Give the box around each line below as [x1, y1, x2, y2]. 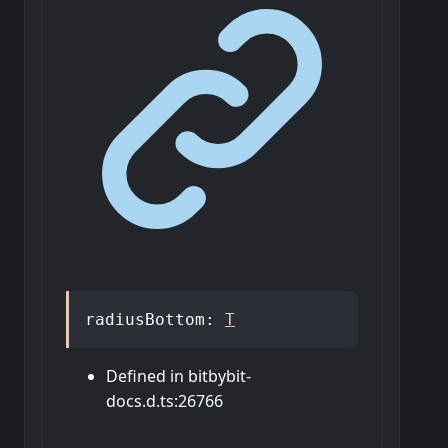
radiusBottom [85, 309, 205, 329]
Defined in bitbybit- [106, 364, 251, 387]
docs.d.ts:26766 [106, 389, 223, 412]
